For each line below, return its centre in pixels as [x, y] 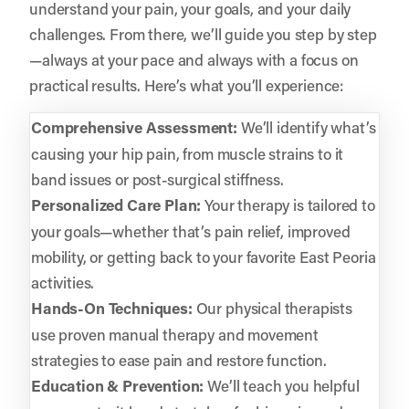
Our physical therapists [272, 307]
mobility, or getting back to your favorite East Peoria [204, 256]
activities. [63, 282]
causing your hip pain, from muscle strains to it [188, 153]
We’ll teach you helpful [282, 385]
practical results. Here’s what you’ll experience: [187, 84]
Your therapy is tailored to [288, 204]
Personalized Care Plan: [116, 204]
